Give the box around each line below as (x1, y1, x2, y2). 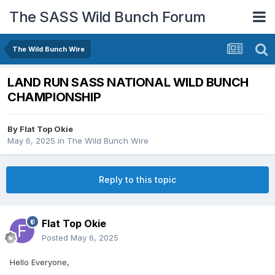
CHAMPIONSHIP (7, 90, 101, 105)
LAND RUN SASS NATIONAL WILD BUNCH (7, 75, 249, 90)
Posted (42, 233, 71, 243)
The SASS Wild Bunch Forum (9, 7, 206, 26)
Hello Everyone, (10, 257, 69, 268)
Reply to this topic (99, 174, 176, 185)
